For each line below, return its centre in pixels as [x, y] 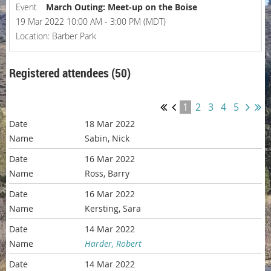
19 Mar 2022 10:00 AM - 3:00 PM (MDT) [91, 21]
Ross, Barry [107, 174]
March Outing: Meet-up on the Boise [122, 7]
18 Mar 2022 [110, 124]
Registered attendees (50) [70, 73]
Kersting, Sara [113, 209]
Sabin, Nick [107, 139]
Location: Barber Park [56, 36]
